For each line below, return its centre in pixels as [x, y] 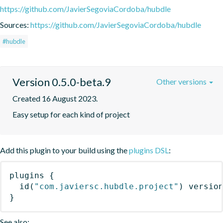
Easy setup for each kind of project [71, 114]
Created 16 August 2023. [55, 98]
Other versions [182, 81]
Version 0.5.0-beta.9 [62, 82]
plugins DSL [149, 150]
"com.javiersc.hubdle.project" [107, 186]
